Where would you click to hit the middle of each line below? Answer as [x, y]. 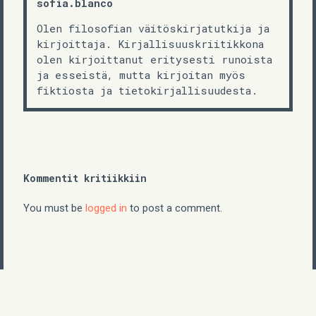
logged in [106, 208]
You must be [54, 208]
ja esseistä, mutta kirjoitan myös [141, 75]
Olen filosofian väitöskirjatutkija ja [153, 29]
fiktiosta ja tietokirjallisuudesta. [147, 91]
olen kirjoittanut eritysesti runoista [154, 60]
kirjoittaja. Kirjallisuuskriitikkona [150, 44]
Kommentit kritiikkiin [85, 178]
